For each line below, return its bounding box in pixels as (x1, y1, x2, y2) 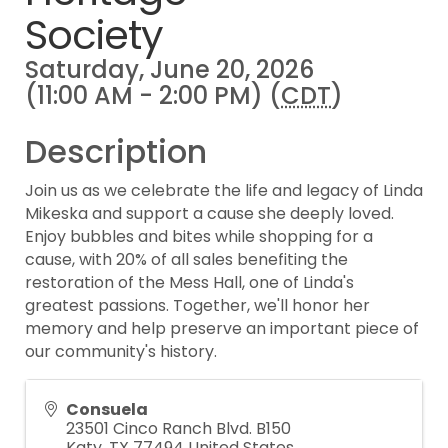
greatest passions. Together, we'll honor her (25, 294, 370, 317)
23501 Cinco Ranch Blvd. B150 (66, 417, 291, 440)
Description (25, 129, 207, 174)
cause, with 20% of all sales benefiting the (25, 248, 348, 271)
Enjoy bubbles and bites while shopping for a (25, 225, 373, 248)
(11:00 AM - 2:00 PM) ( (25, 79, 281, 112)
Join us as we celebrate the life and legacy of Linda (25, 179, 423, 202)
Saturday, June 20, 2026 (25, 53, 314, 86)
